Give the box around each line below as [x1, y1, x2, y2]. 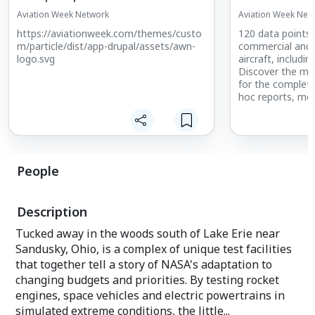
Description [17, 202, 87, 220]
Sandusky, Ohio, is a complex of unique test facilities [15, 240, 292, 257]
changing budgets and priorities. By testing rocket [15, 271, 279, 288]
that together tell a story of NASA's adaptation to [15, 256, 272, 272]
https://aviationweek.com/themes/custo [17, 26, 202, 40]
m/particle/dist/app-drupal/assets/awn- [17, 39, 195, 53]
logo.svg [17, 51, 55, 65]
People [17, 162, 59, 179]
